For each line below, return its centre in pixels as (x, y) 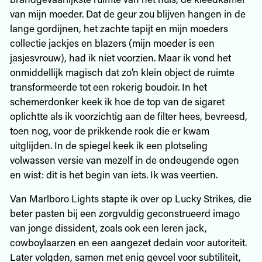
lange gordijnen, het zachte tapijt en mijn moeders (119, 28)
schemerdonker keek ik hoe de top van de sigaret (117, 101)
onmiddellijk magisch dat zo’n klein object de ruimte (122, 72)
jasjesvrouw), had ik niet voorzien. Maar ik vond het (120, 57)
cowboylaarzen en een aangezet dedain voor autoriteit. (128, 242)
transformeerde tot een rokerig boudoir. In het (108, 86)
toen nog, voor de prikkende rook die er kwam (109, 130)
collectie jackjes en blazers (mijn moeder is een (112, 42)
